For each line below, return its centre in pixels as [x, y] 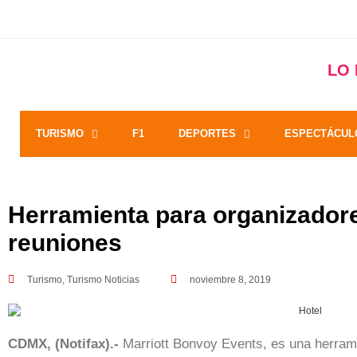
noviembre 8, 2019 [230, 280]
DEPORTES [207, 133]
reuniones [65, 243]
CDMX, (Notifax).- [63, 343]
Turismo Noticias [103, 280]
